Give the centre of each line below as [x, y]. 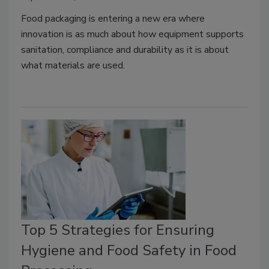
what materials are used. [73, 65]
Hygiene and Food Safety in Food [129, 251]
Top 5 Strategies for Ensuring [118, 230]
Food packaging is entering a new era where [113, 18]
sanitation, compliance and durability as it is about [125, 50]
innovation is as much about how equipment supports [132, 34]
